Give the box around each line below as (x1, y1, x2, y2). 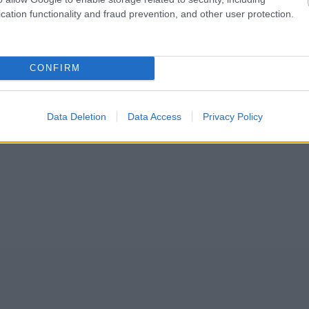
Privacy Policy (202, 110, 263, 122)
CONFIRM (29, 63, 81, 73)
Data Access (127, 110, 181, 122)
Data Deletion (46, 110, 106, 122)
